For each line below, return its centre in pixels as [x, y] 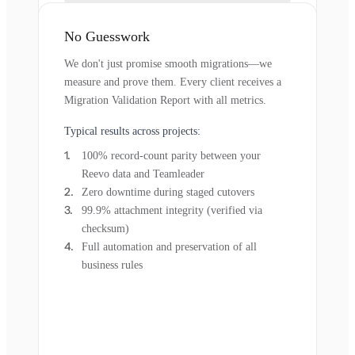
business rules [112, 265]
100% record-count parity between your [171, 155]
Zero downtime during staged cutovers [168, 192]
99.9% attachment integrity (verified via [172, 210]
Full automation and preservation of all [169, 246]
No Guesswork [107, 36]
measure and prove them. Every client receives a [173, 82]
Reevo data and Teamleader [143, 174]
